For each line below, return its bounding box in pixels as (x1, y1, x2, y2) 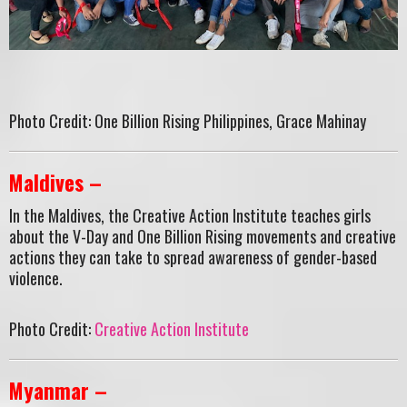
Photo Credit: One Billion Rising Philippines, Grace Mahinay (9, 109, 366, 134)
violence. (9, 265, 63, 290)
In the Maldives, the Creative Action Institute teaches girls (9, 203, 371, 227)
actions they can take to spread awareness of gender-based (9, 244, 377, 269)
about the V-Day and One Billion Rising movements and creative (9, 223, 396, 248)
